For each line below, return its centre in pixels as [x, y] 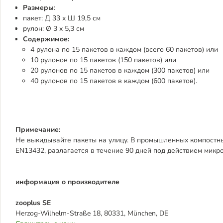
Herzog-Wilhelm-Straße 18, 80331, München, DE [92, 213]
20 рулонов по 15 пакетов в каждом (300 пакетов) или [120, 70]
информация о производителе [67, 182]
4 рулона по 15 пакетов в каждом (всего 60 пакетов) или [124, 50]
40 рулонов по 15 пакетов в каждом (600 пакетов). [114, 81]
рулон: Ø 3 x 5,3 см [54, 29]
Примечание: [38, 130]
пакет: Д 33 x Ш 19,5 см [62, 18]
